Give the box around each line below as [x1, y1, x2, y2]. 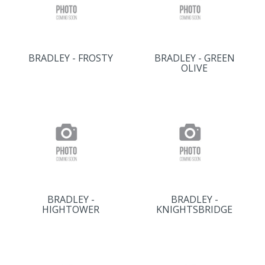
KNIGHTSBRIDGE [156, 203, 232, 216]
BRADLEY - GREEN [154, 51, 235, 64]
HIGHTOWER [42, 203, 99, 216]
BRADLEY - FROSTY [28, 51, 113, 64]
